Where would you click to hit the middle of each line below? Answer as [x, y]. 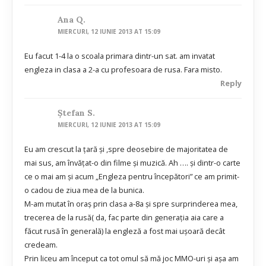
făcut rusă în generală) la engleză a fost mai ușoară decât [125, 231]
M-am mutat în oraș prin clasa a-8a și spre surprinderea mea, [131, 203]
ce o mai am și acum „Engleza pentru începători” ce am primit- [132, 176]
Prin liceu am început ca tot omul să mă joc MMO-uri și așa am [132, 258]
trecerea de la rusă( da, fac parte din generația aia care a [124, 217]
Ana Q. [72, 19]
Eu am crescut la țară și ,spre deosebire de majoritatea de [126, 149]
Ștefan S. [77, 113]
